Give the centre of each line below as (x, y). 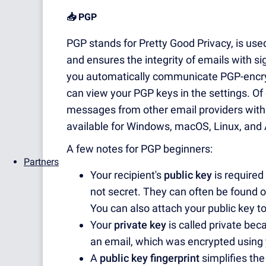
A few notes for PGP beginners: (140, 149)
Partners (41, 162)
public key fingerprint (150, 258)
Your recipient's (127, 175)
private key (140, 225)
